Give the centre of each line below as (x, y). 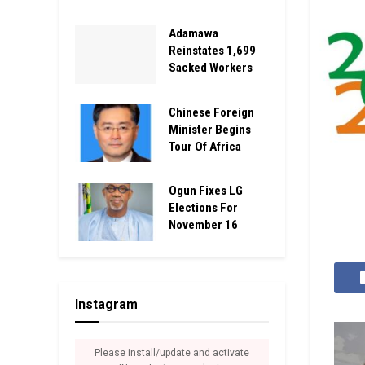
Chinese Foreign (211, 112)
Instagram (106, 304)
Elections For (203, 208)
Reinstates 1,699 (212, 51)
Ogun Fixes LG (206, 191)
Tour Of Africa (205, 146)
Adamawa (193, 33)
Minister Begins (210, 129)
